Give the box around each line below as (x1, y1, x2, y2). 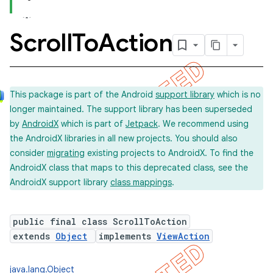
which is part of (58, 118, 126, 129)
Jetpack (126, 118, 158, 129)
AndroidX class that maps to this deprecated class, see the (10, 162, 248, 173)
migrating (47, 147, 85, 158)
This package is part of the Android (10, 89, 155, 100)
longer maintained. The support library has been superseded (10, 104, 252, 115)
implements (99, 230, 157, 242)
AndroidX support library (10, 177, 110, 188)
